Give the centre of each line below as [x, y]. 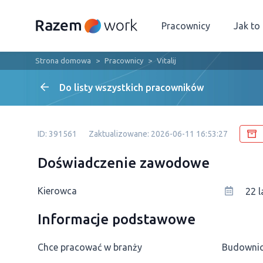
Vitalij [166, 60]
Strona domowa [63, 60]
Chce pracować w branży [90, 247]
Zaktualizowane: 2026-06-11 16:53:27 [158, 134]
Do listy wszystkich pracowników [131, 87]
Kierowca [57, 191]
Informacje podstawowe [117, 219]
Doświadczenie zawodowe [124, 163]
